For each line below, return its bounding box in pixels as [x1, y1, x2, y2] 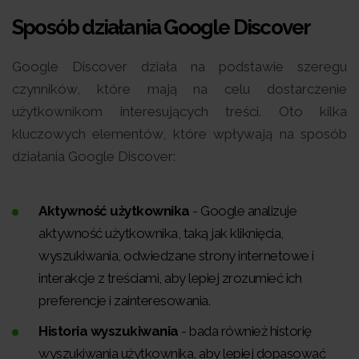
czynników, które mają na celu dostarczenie [12, 80, 347, 97]
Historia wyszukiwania [38, 322, 179, 339]
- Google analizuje [189, 202, 296, 219]
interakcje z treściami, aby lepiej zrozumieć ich [38, 269, 301, 286]
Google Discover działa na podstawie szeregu [12, 58, 347, 75]
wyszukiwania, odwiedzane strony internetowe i [38, 247, 314, 264]
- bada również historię [178, 322, 312, 339]
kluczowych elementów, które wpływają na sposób [12, 125, 347, 142]
